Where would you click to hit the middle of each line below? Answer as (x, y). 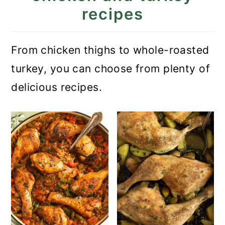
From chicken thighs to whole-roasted (110, 50)
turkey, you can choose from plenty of (110, 68)
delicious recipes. (57, 87)
